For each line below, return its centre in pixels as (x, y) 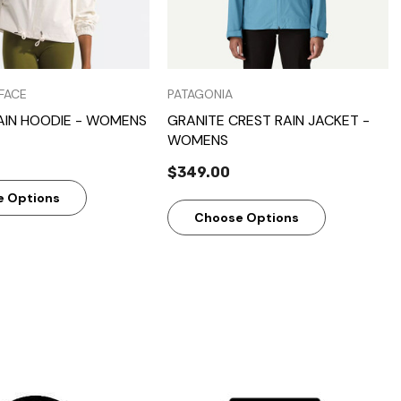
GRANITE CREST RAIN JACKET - (269, 120)
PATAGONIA (200, 94)
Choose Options (247, 217)
